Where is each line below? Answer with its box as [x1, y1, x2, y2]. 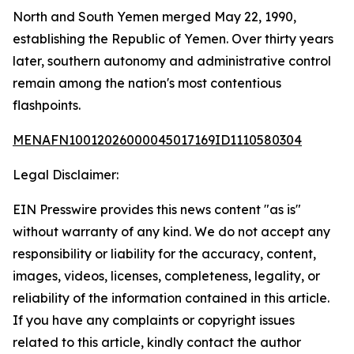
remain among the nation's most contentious [13, 75, 281, 91]
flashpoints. [13, 97, 81, 113]
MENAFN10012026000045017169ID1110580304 [13, 132, 302, 148]
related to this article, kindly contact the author [13, 334, 301, 350]
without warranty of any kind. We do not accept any [13, 224, 330, 239]
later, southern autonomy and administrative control [13, 53, 331, 69]
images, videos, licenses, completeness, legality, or [13, 268, 320, 284]
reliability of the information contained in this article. [13, 290, 330, 306]
